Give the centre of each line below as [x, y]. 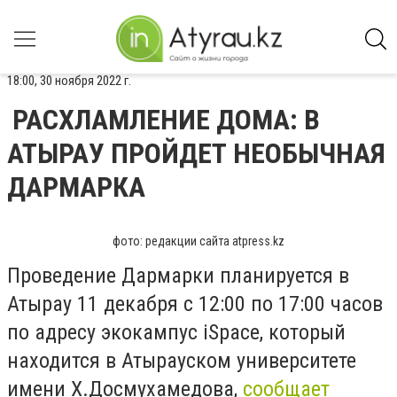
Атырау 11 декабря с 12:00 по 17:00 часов [195, 304]
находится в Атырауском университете [182, 361]
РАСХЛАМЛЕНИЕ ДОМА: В [166, 120]
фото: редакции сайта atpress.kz [198, 241]
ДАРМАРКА [76, 187]
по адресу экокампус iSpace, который [176, 332]
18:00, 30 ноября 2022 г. [69, 81]
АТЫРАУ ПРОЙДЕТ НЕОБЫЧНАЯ [196, 153]
